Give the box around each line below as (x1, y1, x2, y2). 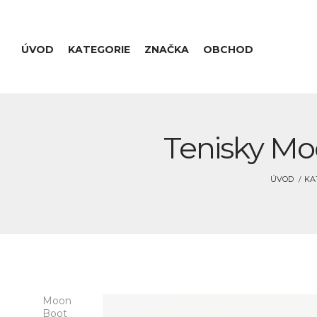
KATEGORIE (68, 43, 130, 57)
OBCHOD (203, 43, 253, 57)
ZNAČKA (144, 43, 189, 57)
